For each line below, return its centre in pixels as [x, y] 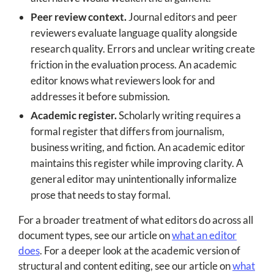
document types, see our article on [95, 235]
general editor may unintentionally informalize [134, 179]
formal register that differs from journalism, [128, 131]
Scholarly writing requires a [179, 116]
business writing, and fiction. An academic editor [138, 147]
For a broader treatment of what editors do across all [136, 220]
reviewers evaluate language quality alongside [134, 33]
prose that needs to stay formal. [101, 195]
